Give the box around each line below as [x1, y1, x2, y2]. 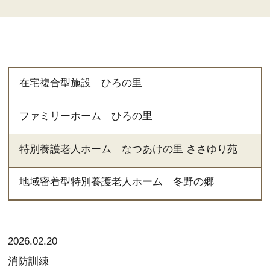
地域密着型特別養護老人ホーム [19, 176, 163, 188]
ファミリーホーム [19, 110, 102, 122]
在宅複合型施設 [19, 77, 92, 89]
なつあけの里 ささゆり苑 [122, 143, 238, 155]
